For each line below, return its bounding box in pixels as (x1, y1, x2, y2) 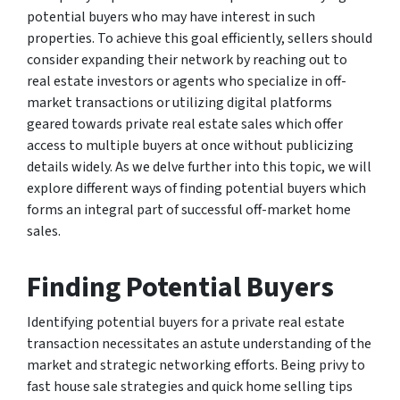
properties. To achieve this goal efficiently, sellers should (27, 28, 372, 48)
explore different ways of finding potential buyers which (27, 178, 366, 198)
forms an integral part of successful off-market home (27, 199, 351, 220)
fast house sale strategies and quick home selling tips (27, 376, 353, 396)
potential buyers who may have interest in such (27, 6, 315, 27)
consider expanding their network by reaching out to (27, 49, 347, 70)
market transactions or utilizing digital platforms (27, 92, 332, 112)
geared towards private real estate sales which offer (27, 113, 343, 134)
